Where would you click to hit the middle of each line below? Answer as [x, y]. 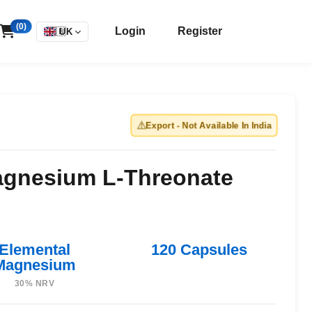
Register [200, 31]
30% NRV [34, 283]
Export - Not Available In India [209, 125]
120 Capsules [199, 250]
